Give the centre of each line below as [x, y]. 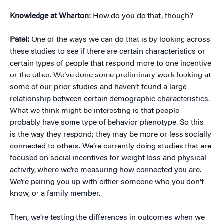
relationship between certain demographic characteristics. [110, 99]
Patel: [19, 40]
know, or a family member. [55, 194]
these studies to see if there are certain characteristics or [108, 52]
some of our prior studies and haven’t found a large [98, 88]
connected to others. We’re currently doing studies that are [110, 147]
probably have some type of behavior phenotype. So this [107, 123]
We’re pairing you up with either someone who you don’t [107, 182]
